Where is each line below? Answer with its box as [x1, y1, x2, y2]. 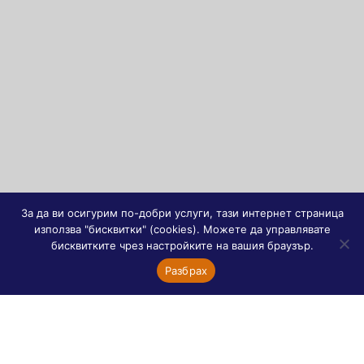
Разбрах [164, 263, 208, 277]
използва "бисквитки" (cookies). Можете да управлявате [33, 223, 331, 236]
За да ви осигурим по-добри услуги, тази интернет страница [20, 206, 344, 219]
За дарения [37, 334, 138, 354]
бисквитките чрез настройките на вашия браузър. [50, 239, 314, 252]
